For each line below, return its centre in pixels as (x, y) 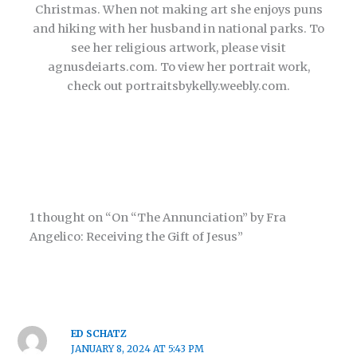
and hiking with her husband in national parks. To (178, 29)
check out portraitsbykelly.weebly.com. (178, 86)
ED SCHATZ (98, 334)
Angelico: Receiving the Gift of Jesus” (137, 237)
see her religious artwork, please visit (178, 48)
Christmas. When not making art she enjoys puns (178, 10)
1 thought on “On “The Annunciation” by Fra (158, 218)
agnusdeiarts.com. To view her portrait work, (178, 67)
